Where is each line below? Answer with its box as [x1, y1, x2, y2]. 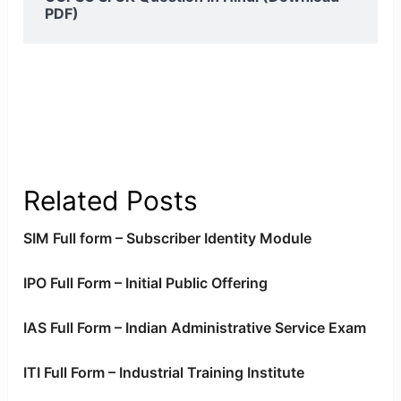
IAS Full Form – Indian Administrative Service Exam [23, 319, 367, 337]
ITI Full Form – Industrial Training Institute [23, 363, 305, 382]
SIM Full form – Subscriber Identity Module [23, 229, 312, 248]
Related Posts [23, 184, 199, 218]
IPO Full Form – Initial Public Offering [23, 274, 269, 293]
